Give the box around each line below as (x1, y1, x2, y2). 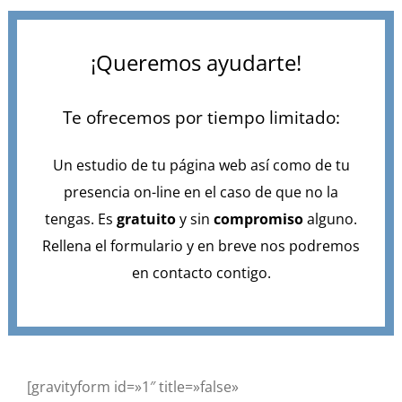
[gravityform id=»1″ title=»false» (27, 376, 240, 397)
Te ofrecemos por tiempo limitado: (62, 105, 340, 128)
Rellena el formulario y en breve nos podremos (42, 235, 360, 256)
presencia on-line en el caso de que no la (64, 181, 338, 202)
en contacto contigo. (131, 262, 271, 283)
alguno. (303, 208, 357, 229)
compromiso (214, 208, 303, 229)
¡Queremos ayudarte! (90, 47, 312, 77)
